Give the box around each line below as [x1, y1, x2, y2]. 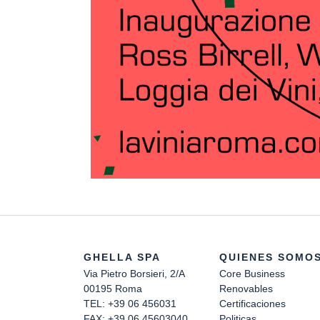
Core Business [219, 267, 285, 279]
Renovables [219, 282, 273, 294]
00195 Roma [84, 282, 142, 294]
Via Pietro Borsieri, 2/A [84, 267, 185, 279]
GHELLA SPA [84, 251, 161, 263]
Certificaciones [219, 297, 286, 309]
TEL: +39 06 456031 [84, 297, 176, 309]
